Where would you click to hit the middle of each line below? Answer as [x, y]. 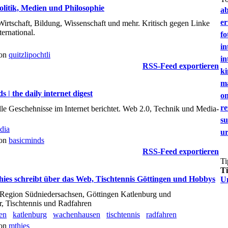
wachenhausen [77, 215]
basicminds [26, 140]
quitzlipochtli [30, 55]
